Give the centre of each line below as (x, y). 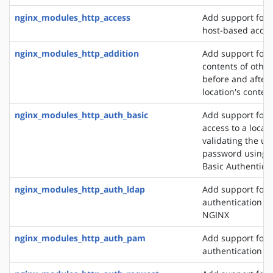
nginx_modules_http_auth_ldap (80, 189)
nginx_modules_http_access (73, 17)
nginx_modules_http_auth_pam (80, 238)
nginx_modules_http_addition (77, 53)
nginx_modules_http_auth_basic (81, 115)
